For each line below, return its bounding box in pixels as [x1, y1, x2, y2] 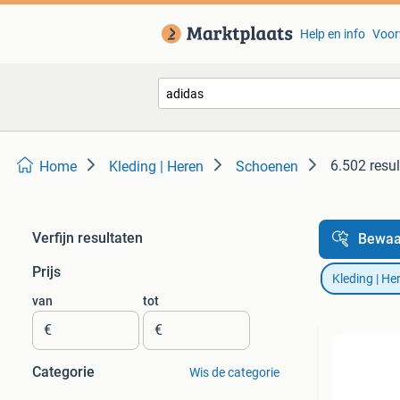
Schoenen [236, 158, 298, 175]
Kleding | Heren [109, 158, 204, 175]
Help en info [299, 27, 365, 41]
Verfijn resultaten [32, 229, 143, 246]
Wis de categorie [188, 365, 279, 379]
